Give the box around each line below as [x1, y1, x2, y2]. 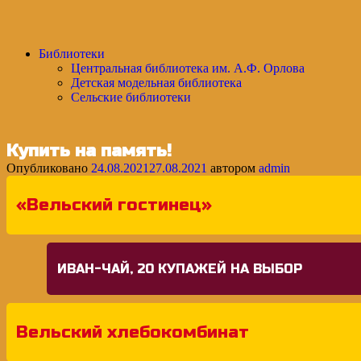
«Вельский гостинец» [16, 194, 212, 216]
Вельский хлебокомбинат [16, 322, 249, 343]
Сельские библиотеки [71, 90, 191, 104]
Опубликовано [6, 161, 91, 175]
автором [207, 161, 259, 175]
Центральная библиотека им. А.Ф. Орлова [71, 61, 305, 75]
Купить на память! [6, 140, 172, 161]
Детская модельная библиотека [71, 76, 242, 89]
